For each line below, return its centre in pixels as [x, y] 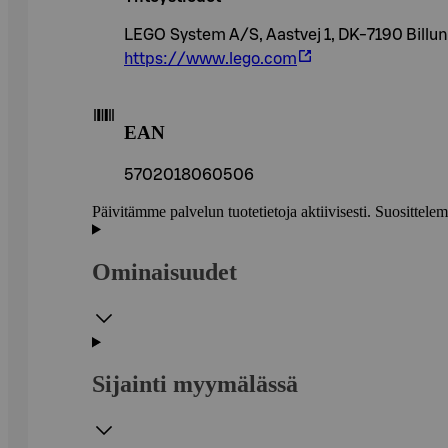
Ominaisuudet [164, 271]
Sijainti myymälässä [195, 384]
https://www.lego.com [210, 59]
